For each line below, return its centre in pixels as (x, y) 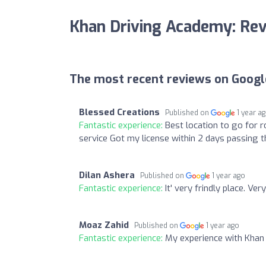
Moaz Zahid (104, 225)
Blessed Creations (119, 112)
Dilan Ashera (107, 175)
